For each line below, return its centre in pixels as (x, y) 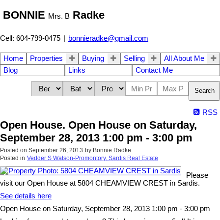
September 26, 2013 (56, 150)
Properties (47, 58)
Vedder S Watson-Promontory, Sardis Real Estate (93, 158)
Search (205, 91)
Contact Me (154, 70)
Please (197, 175)
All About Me (184, 58)
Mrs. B (59, 16)
